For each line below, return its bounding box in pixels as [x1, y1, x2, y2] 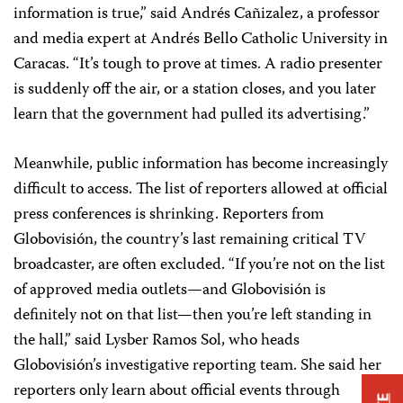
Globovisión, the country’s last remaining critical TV [13, 226, 365, 254]
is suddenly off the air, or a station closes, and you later [13, 76, 376, 103]
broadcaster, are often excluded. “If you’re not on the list [13, 251, 385, 279]
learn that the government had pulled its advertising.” [13, 101, 370, 129]
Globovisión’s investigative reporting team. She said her [13, 352, 381, 380]
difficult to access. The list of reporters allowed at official [13, 175, 388, 203]
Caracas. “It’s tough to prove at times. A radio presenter [13, 50, 382, 78]
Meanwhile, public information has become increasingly [13, 150, 388, 178]
